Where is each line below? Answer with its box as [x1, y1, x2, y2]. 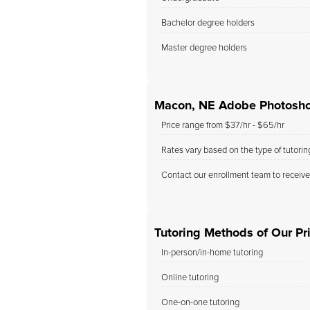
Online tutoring [161, 273, 219, 282]
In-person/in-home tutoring [161, 248, 263, 257]
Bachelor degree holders [161, 19, 255, 28]
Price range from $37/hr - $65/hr [161, 121, 284, 130]
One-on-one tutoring [161, 298, 239, 307]
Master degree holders [161, 44, 247, 53]
